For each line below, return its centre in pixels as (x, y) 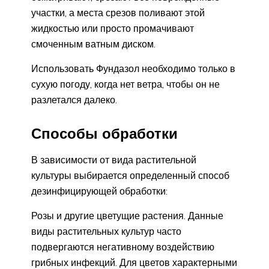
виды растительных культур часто (106, 231)
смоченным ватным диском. (93, 44)
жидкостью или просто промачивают (113, 28)
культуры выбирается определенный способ (130, 175)
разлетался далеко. (74, 99)
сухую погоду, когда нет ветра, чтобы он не (125, 84)
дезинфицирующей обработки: (99, 191)
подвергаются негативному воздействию (123, 246)
